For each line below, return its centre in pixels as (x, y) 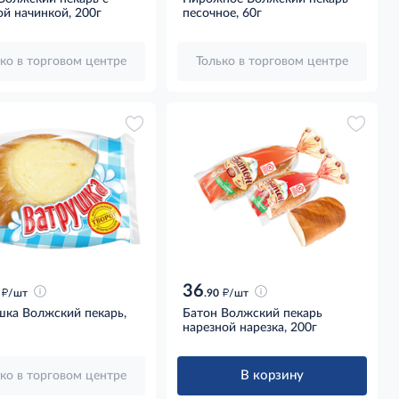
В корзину (273, 376)
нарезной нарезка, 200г (250, 328)
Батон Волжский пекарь (253, 314)
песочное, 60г (223, 13)
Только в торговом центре (273, 61)
